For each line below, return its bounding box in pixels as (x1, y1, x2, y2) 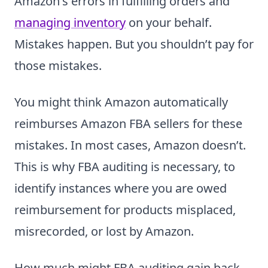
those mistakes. (14, 57, 102, 74)
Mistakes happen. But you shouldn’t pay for (14, 36, 254, 53)
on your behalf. (126, 14, 212, 31)
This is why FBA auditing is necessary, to (14, 159, 235, 175)
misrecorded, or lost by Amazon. (14, 223, 194, 240)
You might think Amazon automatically (14, 94, 228, 111)
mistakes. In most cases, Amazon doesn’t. (14, 137, 246, 154)
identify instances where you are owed (14, 180, 227, 197)
